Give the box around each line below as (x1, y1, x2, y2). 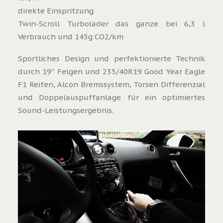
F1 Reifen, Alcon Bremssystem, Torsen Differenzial (18, 80, 205, 89)
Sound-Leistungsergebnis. (18, 106, 113, 115)
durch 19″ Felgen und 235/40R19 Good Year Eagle (18, 67, 205, 76)
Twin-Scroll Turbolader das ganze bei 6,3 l (18, 19, 205, 28)
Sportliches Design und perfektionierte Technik (18, 54, 205, 63)
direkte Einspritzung (18, 6, 94, 15)
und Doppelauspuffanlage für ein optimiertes (18, 93, 205, 102)
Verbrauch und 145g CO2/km (18, 32, 123, 41)
